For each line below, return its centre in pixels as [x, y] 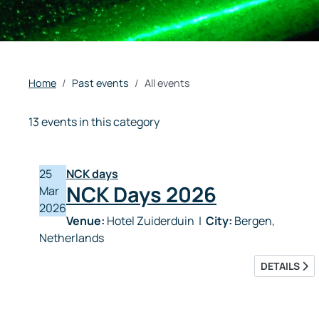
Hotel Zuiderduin [151, 221]
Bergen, [253, 221]
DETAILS [281, 266]
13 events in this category [94, 122]
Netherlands [72, 238]
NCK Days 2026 [141, 194]
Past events [100, 83]
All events [167, 83]
